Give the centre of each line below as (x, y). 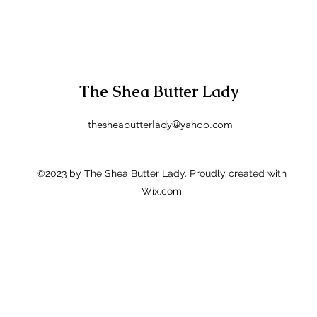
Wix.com (162, 191)
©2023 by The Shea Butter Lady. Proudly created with (162, 173)
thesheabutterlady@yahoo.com (160, 124)
